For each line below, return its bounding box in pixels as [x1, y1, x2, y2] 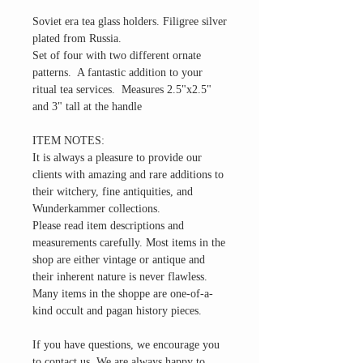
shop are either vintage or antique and [32, 254, 205, 266]
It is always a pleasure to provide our [32, 152, 202, 164]
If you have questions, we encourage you [32, 339, 220, 351]
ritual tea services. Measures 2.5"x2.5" [32, 83, 211, 96]
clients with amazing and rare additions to [32, 169, 224, 181]
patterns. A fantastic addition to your [32, 66, 203, 79]
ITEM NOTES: [32, 135, 105, 147]
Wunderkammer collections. [32, 203, 160, 215]
